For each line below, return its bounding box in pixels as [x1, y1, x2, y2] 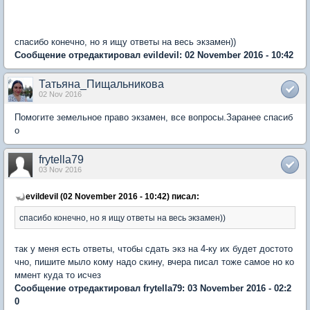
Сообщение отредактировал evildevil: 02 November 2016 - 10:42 [15, 50, 293, 60]
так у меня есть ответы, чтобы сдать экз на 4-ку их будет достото [15, 244, 293, 254]
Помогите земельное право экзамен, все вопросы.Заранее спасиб [15, 112, 293, 122]
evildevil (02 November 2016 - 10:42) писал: [26, 192, 199, 201]
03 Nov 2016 [39, 165, 82, 174]
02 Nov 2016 [39, 90, 82, 98]
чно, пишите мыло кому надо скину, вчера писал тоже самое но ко [15, 257, 294, 267]
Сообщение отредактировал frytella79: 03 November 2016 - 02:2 [15, 283, 291, 293]
